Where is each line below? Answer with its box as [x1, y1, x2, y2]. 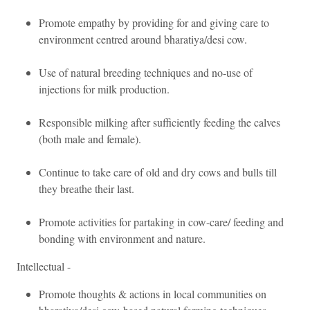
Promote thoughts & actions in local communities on [39, 286, 266, 301]
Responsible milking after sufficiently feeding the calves [39, 114, 280, 129]
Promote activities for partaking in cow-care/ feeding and [39, 214, 284, 229]
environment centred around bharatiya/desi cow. [39, 31, 247, 46]
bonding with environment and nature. [39, 230, 206, 246]
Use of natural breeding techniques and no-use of [39, 64, 253, 80]
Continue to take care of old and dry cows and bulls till [39, 164, 277, 179]
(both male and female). [39, 131, 141, 146]
